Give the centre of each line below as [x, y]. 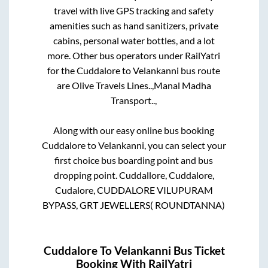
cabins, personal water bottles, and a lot [134, 41]
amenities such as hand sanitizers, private [134, 26]
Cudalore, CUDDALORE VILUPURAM [134, 190]
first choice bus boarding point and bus [134, 160]
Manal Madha [182, 86]
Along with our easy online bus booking [134, 130]
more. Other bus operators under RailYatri [134, 56]
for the [62, 71]
